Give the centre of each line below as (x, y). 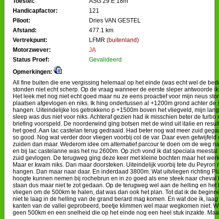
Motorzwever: (32, 50)
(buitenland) (123, 40)
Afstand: (25, 30)
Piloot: (22, 20)
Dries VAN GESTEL (115, 20)
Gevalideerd (105, 59)
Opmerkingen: (33, 72)
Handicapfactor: (35, 11)
